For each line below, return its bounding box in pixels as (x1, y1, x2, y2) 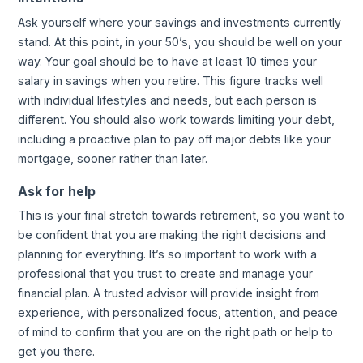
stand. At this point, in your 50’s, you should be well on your (18, 34, 343, 49)
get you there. (18, 344, 96, 359)
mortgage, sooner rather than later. (18, 151, 208, 165)
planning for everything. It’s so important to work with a (18, 247, 318, 262)
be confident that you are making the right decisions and (18, 228, 327, 242)
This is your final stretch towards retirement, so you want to (18, 208, 345, 223)
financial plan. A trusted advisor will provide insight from (18, 286, 320, 301)
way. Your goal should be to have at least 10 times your (18, 53, 318, 68)
